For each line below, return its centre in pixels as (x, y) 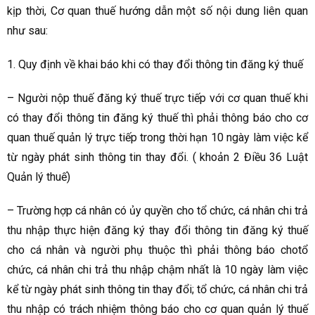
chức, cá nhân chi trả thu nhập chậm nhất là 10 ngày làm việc (157, 270)
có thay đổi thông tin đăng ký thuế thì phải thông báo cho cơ (157, 118)
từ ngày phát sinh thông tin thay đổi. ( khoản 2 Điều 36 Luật (157, 157)
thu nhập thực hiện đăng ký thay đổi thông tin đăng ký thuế (157, 231)
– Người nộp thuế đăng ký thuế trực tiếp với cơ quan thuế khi (157, 98)
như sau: (27, 31)
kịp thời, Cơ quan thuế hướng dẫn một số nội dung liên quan (157, 11)
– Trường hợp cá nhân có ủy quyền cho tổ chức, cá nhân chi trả (157, 211)
